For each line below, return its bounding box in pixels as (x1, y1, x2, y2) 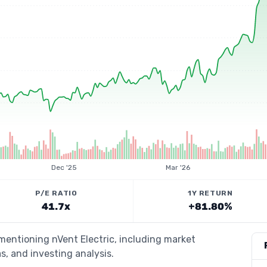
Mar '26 (166, 163, 191, 172)
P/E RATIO (35, 189, 77, 197)
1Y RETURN (188, 189, 233, 197)
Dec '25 (51, 163, 77, 172)
